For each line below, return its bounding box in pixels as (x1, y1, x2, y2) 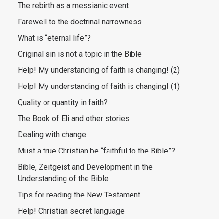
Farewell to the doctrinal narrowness (18, 17, 142, 26)
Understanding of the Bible (18, 174, 109, 183)
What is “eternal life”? (18, 33, 91, 43)
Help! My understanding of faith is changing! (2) (18, 66, 180, 75)
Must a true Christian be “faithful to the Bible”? (18, 146, 175, 155)
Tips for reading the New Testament (18, 190, 140, 199)
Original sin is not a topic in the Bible (18, 49, 142, 59)
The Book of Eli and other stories (18, 114, 130, 123)
